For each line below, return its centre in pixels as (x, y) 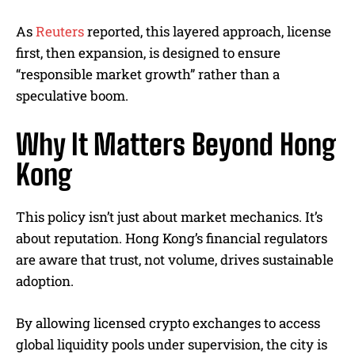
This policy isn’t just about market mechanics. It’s (169, 217)
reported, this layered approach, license (208, 31)
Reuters (60, 31)
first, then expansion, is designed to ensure (148, 53)
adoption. (45, 281)
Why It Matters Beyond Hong (176, 145)
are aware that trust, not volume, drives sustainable (175, 260)
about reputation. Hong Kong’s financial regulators (172, 238)
